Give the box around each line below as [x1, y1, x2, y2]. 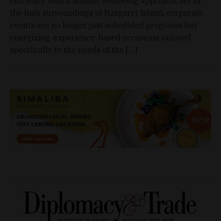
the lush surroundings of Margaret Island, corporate [10, 7, 203, 18]
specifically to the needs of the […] [10, 44, 137, 55]
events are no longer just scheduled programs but [10, 20, 197, 30]
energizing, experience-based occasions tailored [10, 32, 191, 42]
